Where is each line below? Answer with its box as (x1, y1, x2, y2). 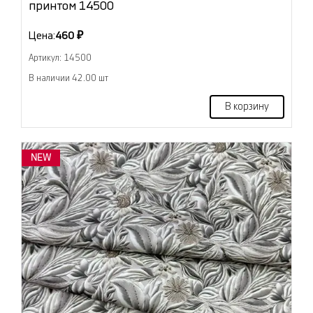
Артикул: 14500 (29, 54, 92, 63)
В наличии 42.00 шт (29, 74, 108, 83)
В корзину (225, 102, 269, 112)
